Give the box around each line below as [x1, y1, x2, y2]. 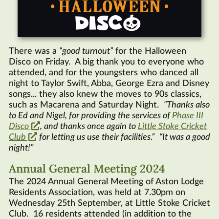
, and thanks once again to [40, 122, 138, 131]
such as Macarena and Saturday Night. [9, 100, 164, 109]
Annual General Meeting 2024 [9, 160, 165, 175]
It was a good [162, 132, 210, 142]
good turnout [62, 46, 110, 56]
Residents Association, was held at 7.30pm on [9, 188, 185, 197]
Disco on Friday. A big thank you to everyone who [9, 57, 204, 66]
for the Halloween [113, 46, 186, 56]
